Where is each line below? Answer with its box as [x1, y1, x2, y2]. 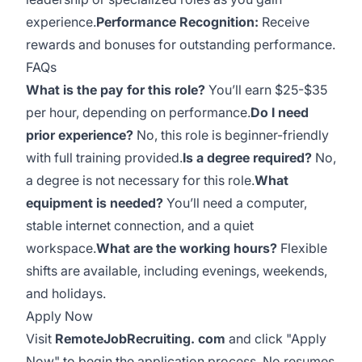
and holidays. [26, 285, 106, 301]
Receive [259, 14, 309, 30]
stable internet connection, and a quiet [26, 217, 254, 234]
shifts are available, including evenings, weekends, [26, 263, 327, 279]
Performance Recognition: [96, 14, 259, 30]
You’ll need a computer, [163, 195, 307, 211]
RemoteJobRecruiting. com [55, 330, 225, 347]
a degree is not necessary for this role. [26, 172, 255, 188]
